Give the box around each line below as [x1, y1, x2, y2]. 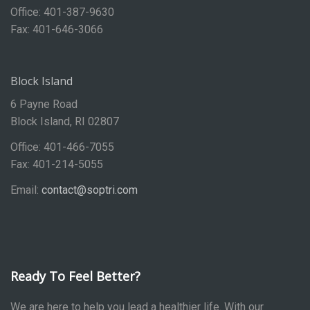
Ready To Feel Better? [10, 268, 140, 285]
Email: [10, 183, 42, 197]
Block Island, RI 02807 [10, 115, 119, 129]
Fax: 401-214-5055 [10, 158, 103, 172]
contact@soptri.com [42, 183, 138, 197]
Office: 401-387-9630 [10, 6, 114, 19]
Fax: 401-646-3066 [10, 23, 103, 37]
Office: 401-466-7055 [10, 140, 114, 154]
